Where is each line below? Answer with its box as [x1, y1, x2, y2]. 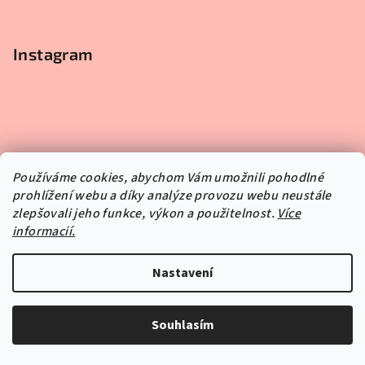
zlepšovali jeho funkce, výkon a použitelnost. [12, 204, 278, 222]
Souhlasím [151, 316, 214, 334]
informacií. [12, 222, 76, 240]
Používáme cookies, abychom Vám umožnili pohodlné [12, 169, 324, 187]
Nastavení [152, 264, 213, 282]
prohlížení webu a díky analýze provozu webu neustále [12, 187, 332, 204]
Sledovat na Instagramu [86, 341, 209, 357]
